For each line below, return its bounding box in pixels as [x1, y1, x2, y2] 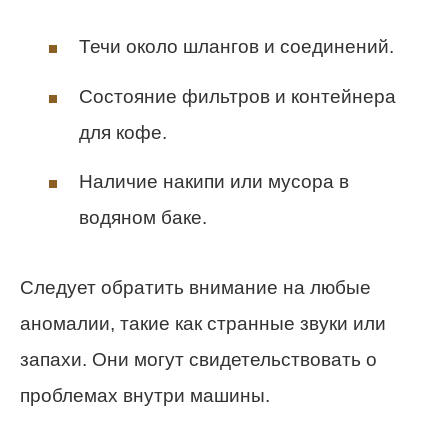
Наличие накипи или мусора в [79, 171, 349, 193]
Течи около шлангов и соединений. [79, 36, 394, 58]
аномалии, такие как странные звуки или [20, 313, 386, 335]
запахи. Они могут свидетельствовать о [20, 349, 377, 371]
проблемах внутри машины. [20, 385, 270, 407]
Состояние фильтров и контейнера [79, 85, 396, 107]
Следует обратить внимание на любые [20, 277, 371, 299]
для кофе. [79, 121, 167, 143]
